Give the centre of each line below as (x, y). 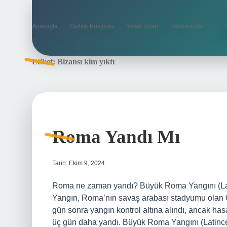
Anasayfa (45, 26)
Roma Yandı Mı (116, 137)
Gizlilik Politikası (92, 26)
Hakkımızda (186, 26)
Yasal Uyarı (142, 26)
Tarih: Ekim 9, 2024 (79, 163)
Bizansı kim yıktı (86, 62)
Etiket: (45, 62)
